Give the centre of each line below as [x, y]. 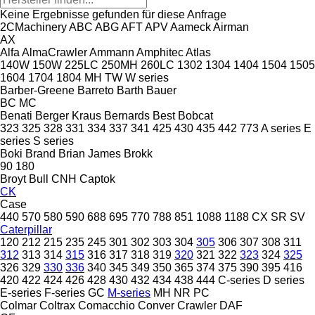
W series [147, 77]
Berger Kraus [68, 115]
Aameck [191, 27]
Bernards [127, 115]
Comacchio [107, 305]
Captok [97, 179]
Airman [231, 27]
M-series [129, 292]
